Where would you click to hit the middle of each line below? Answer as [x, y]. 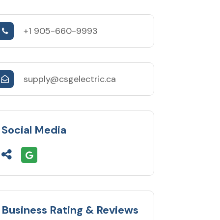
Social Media [34, 130]
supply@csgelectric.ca [69, 79]
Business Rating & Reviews [70, 210]
